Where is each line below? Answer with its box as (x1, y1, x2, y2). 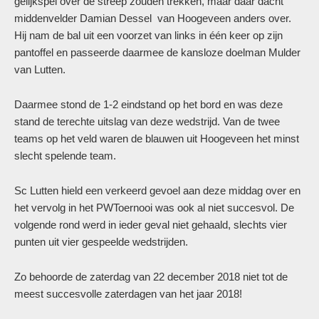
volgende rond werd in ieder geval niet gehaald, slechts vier (14, 219, 287, 231)
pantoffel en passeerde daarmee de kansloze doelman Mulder (14, 46, 300, 58)
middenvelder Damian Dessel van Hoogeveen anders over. (14, 12, 291, 24)
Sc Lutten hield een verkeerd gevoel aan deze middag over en (14, 184, 300, 197)
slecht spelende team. (14, 150, 116, 162)
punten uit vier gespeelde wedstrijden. (14, 236, 188, 248)
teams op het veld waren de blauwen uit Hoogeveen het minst (14, 132, 299, 145)
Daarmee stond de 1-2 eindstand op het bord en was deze (14, 98, 283, 110)
